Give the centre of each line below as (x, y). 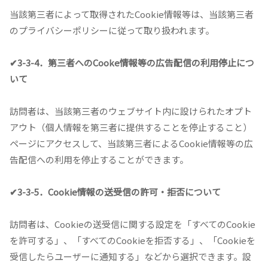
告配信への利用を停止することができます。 (99, 160)
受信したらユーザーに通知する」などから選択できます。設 (130, 257)
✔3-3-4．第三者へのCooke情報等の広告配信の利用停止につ (132, 63)
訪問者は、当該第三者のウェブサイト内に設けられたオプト (131, 111)
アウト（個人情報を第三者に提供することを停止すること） (131, 127)
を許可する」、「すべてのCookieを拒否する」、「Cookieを (133, 240)
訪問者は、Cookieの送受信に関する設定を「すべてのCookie (133, 224)
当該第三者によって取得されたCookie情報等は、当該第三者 (132, 14)
